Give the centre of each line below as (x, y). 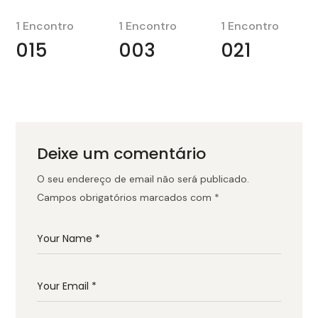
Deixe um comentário (122, 153)
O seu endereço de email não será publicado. (143, 179)
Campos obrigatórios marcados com (126, 197)
